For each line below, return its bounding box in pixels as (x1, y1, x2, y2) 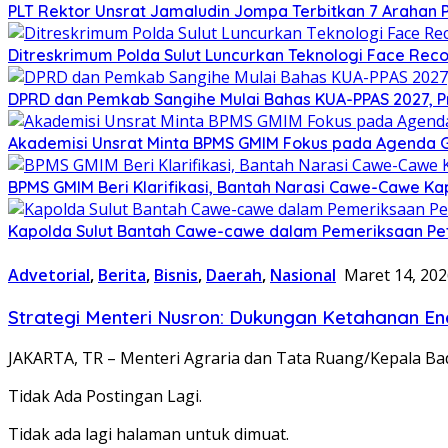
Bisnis (154, 263, 198, 286)
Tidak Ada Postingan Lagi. (8, 385, 202, 408)
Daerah (206, 263, 262, 286)
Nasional (270, 263, 336, 286)
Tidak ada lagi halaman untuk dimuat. (8, 423, 289, 446)
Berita (98, 263, 146, 286)
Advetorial (8, 263, 90, 286)
